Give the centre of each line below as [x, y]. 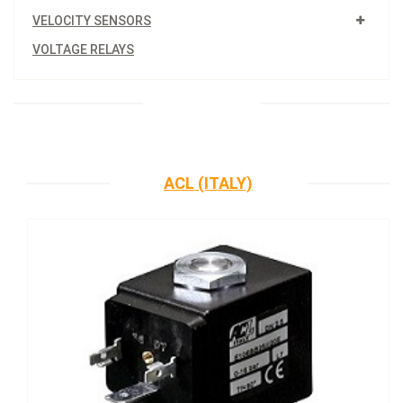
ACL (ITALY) [208, 183]
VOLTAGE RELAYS [83, 49]
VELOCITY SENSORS [92, 20]
